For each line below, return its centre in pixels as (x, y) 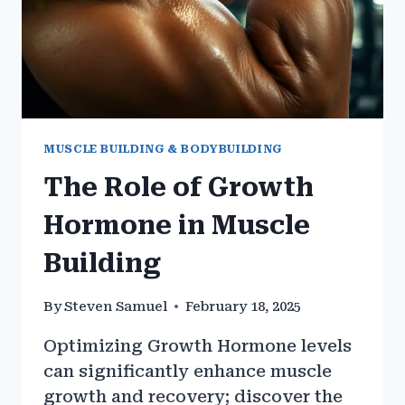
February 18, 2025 (244, 306)
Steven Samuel (116, 306)
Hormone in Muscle (177, 226)
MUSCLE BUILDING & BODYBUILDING (163, 148)
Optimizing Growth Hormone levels (198, 345)
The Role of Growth (179, 188)
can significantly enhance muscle (188, 371)
